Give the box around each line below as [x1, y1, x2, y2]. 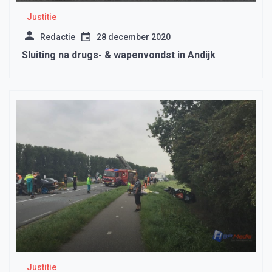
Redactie [40, 32, 75, 42]
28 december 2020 [97, 32, 171, 42]
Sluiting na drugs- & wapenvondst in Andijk [22, 49, 216, 61]
